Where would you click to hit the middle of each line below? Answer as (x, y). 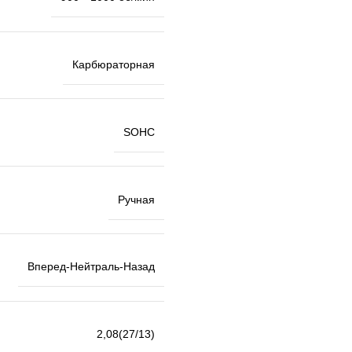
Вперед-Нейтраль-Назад (91, 267)
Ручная (136, 199)
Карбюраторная (114, 65)
